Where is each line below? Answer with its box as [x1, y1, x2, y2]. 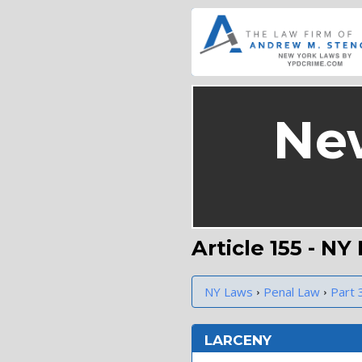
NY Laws [204, 283, 253, 300]
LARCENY [204, 331, 271, 348]
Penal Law [263, 283, 320, 300]
